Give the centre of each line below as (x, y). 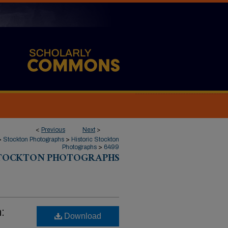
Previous (53, 130)
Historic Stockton (95, 139)
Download (82, 216)
